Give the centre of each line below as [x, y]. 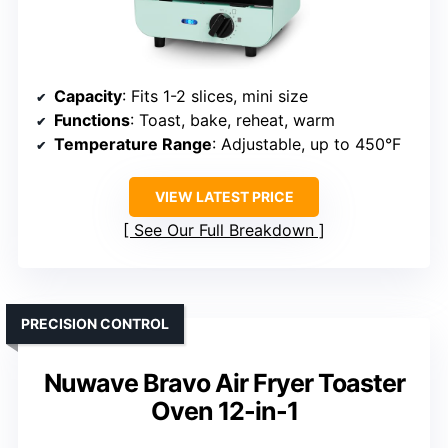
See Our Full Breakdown [224, 230]
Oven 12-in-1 [224, 411]
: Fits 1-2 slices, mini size [215, 96]
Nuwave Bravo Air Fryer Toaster [224, 383]
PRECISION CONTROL [95, 324]
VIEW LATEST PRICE [224, 197]
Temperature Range [133, 144]
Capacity [88, 96]
